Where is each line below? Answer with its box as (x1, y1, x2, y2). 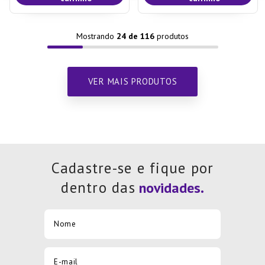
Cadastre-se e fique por (51, 158, 214, 177)
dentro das (61, 177, 135, 197)
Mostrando (76, 30, 117, 41)
